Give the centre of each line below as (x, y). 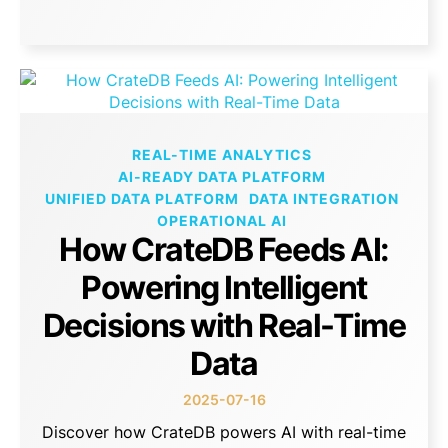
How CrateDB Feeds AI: (224, 249)
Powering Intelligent (224, 287)
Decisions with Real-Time (224, 325)
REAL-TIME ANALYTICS (221, 154)
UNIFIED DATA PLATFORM (141, 198)
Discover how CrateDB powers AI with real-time (224, 431)
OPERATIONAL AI (221, 220)
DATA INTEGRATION (323, 198)
